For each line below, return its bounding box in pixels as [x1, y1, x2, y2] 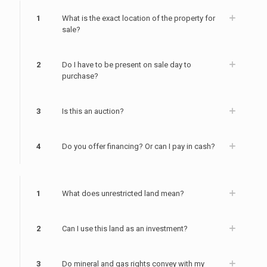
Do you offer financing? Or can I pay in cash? [62, 141, 215, 151]
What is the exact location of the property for [62, 13, 215, 23]
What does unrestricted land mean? [62, 188, 184, 198]
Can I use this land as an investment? [62, 223, 188, 233]
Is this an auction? [62, 106, 124, 116]
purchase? [62, 71, 98, 80]
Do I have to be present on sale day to [62, 60, 191, 69]
